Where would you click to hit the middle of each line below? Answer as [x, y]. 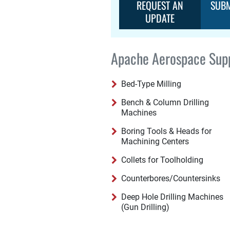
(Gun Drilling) [145, 207]
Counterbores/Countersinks [171, 178]
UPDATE [160, 18]
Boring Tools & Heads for [166, 131]
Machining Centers [155, 141]
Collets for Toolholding [162, 160]
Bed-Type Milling [151, 84]
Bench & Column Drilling [165, 102]
